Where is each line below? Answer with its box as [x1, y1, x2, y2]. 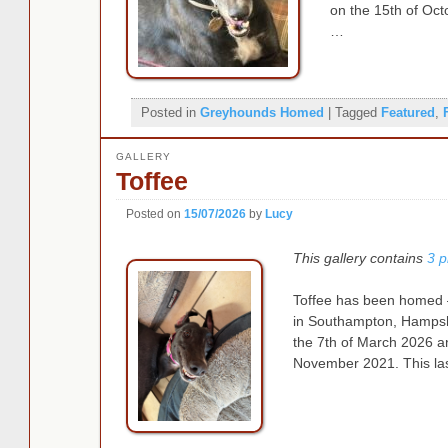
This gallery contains [293, 250, 428, 267]
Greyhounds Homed [199, 105, 324, 121]
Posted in [140, 105, 196, 121]
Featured [380, 105, 435, 121]
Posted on [125, 207, 184, 222]
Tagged [334, 105, 377, 121]
